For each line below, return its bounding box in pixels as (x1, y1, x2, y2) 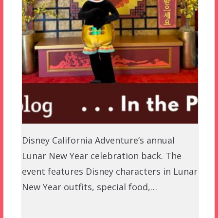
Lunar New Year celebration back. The (21, 150, 182, 162)
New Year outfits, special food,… (21, 181, 157, 193)
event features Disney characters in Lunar (21, 165, 198, 178)
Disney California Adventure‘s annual (21, 134, 175, 146)
